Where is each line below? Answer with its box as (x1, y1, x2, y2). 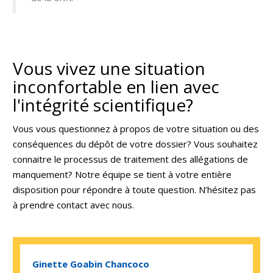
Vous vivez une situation (13, 56, 205, 80)
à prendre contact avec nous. (13, 199, 136, 211)
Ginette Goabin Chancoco (32, 258, 149, 270)
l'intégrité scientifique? (13, 93, 193, 116)
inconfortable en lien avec (13, 74, 219, 98)
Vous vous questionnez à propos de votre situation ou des (13, 122, 259, 135)
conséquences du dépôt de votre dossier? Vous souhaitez (13, 138, 258, 150)
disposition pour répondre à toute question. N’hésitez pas (13, 183, 256, 196)
